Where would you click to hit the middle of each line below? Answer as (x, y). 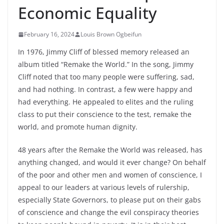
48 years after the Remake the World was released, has (110, 150)
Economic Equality (87, 13)
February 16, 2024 (49, 34)
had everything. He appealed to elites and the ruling (106, 102)
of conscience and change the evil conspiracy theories (108, 212)
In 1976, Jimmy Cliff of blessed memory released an (104, 52)
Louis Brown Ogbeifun (111, 34)
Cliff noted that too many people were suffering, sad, (106, 77)
